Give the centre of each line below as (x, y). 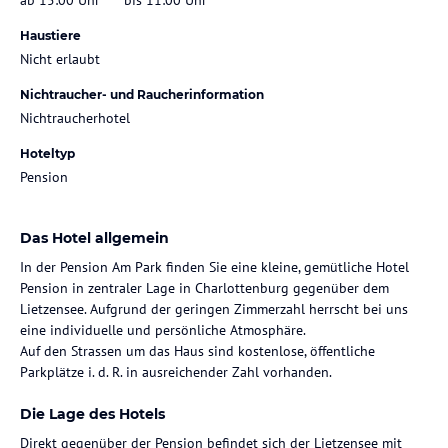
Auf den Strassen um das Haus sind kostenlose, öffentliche (197, 350)
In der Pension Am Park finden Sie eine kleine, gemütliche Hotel (214, 266)
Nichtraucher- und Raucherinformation (142, 94)
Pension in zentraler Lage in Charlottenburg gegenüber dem (204, 287)
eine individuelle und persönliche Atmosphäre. (163, 329)
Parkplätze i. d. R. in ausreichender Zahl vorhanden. (176, 371)
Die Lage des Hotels (92, 413)
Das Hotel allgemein (94, 237)
